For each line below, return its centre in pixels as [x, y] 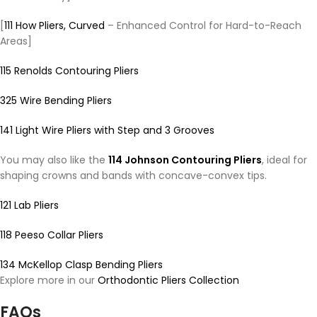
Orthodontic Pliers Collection [168, 281]
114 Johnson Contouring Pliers [185, 160]
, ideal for [284, 160]
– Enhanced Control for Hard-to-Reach [203, 26]
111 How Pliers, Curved [54, 26]
